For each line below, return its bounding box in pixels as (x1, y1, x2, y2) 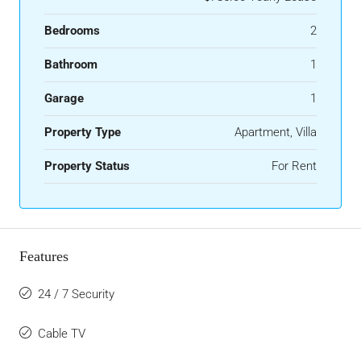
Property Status (44, 159, 130, 174)
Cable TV (38, 326, 85, 342)
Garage (44, 91, 84, 106)
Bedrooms (44, 23, 100, 39)
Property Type (44, 125, 121, 140)
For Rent (272, 159, 317, 174)
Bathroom (44, 57, 98, 73)
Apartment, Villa (234, 125, 317, 140)
